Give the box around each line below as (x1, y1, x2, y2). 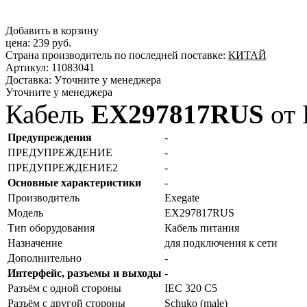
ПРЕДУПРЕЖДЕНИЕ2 (8, 161, 118, 173)
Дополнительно (8, 251, 82, 264)
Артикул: (5, 61, 49, 73)
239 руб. (33, 36, 71, 49)
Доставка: (5, 73, 51, 86)
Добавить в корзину (5, 24, 99, 36)
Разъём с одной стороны (8, 282, 121, 294)
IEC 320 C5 (164, 282, 217, 294)
